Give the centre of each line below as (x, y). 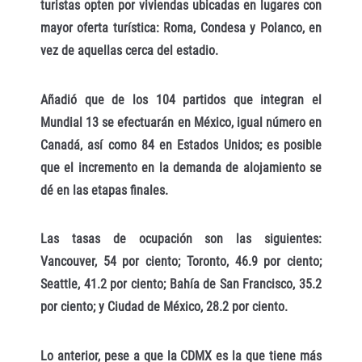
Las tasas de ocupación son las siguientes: (181, 239)
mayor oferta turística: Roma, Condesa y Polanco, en (181, 27)
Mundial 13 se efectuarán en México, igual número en (181, 122)
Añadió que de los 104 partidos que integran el (181, 99)
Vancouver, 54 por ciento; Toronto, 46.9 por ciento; (181, 262)
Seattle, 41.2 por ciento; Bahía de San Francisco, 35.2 (181, 284)
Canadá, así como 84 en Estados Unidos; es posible (181, 145)
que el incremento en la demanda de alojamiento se (181, 167)
